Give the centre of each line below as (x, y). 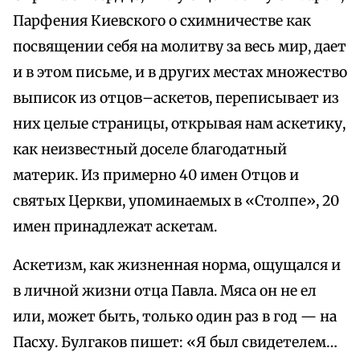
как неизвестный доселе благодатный (150, 150)
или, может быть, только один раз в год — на (175, 317)
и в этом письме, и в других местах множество (180, 73)
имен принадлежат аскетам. (115, 227)
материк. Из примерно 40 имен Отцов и (156, 176)
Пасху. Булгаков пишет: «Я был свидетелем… (175, 343)
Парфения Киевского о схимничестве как (162, 21)
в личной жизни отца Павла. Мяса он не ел (165, 291)
